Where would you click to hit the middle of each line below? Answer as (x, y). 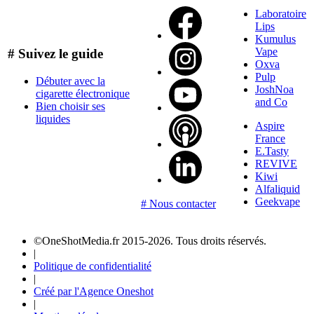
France (270, 139)
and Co (271, 102)
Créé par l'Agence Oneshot (94, 291)
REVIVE (276, 164)
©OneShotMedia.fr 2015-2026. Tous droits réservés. (150, 240)
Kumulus (275, 39)
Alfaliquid (278, 189)
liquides (53, 119)
